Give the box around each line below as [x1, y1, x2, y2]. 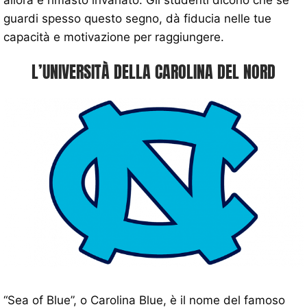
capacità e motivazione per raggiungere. [3, 29, 224, 44]
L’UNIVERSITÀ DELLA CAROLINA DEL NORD [32, 60, 275, 85]
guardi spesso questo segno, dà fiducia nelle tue [3, 11, 271, 25]
